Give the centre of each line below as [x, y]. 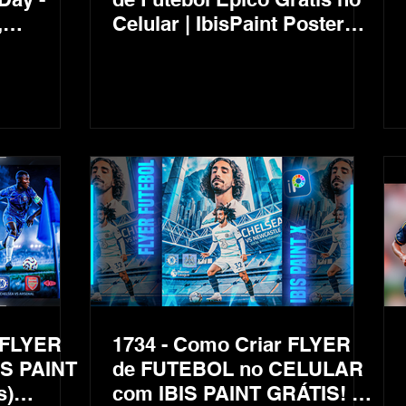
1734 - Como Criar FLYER [232, 344]
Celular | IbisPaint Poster [228, 24]
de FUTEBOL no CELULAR [238, 369]
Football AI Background [222, 48]
